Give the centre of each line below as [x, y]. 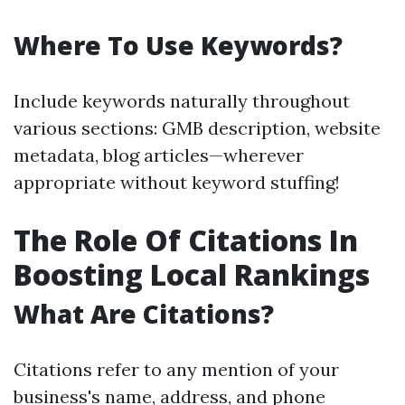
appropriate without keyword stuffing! [177, 182]
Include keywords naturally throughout [182, 101]
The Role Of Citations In [186, 240]
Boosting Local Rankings [192, 274]
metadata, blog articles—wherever [159, 155]
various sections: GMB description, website [197, 128]
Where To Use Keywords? [178, 45]
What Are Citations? [144, 314]
